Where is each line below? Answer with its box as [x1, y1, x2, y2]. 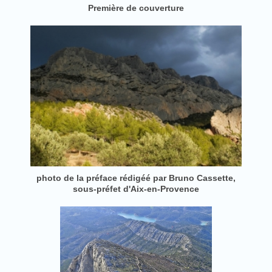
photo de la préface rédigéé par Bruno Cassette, [36, 173, 236, 183]
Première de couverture [88, 3, 184, 13]
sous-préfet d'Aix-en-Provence [73, 184, 199, 194]
